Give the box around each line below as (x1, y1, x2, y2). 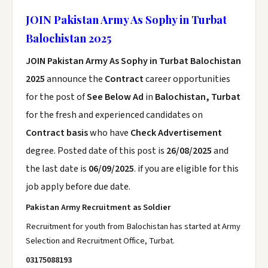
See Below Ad (87, 90, 145, 103)
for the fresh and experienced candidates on (26, 108, 203, 121)
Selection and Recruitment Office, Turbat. (26, 234, 175, 247)
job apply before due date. (26, 180, 130, 193)
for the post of (26, 90, 87, 103)
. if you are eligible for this (134, 162, 239, 175)
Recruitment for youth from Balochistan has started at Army (26, 220, 240, 233)
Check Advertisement (130, 126, 222, 139)
